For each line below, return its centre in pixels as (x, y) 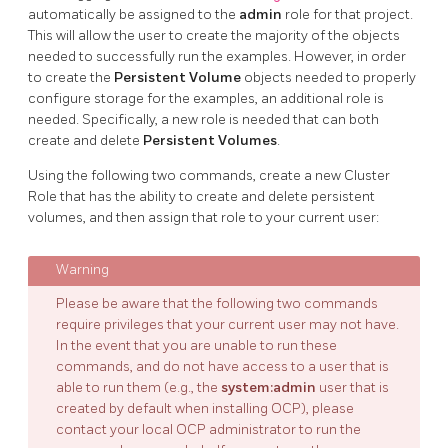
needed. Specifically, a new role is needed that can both (203, 120)
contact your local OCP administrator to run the (208, 430)
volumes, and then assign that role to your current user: (203, 218)
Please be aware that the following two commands (217, 304)
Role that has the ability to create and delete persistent (201, 197)
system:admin (268, 388)
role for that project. (347, 15)
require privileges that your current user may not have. (227, 325)
